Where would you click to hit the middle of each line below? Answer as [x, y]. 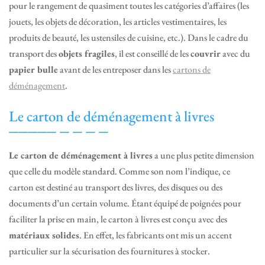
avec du [235, 54]
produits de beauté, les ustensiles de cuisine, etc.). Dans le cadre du [129, 38]
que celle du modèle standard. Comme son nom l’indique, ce [119, 172]
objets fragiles [87, 54]
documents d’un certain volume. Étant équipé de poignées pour [125, 203]
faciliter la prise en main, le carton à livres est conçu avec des [118, 219]
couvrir [206, 54]
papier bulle [33, 70]
